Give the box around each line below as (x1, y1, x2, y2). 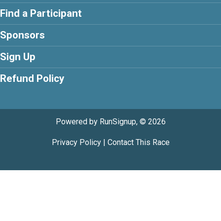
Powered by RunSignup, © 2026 (55, 117, 166, 127)
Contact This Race (107, 138, 170, 147)
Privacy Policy (51, 138, 101, 147)
